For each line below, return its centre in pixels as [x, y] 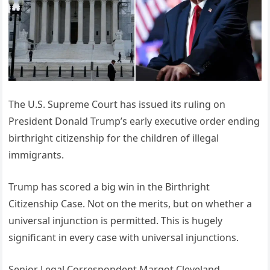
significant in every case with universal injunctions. [124, 237]
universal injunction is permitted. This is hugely [116, 220]
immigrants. [36, 155]
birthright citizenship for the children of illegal [114, 138]
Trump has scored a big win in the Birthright [109, 187]
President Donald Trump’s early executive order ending [134, 121]
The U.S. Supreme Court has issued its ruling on [117, 104]
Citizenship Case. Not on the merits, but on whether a [130, 203]
